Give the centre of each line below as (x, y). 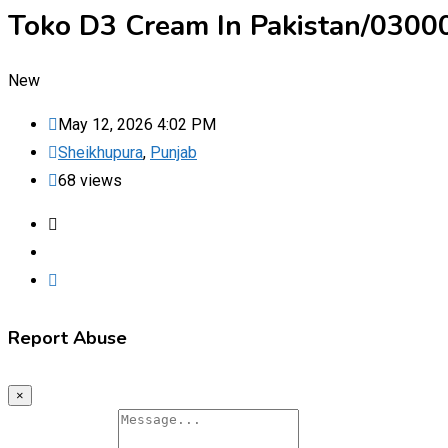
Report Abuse (67, 337)
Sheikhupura (100, 152)
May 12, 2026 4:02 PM (137, 124)
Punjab (173, 152)
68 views (90, 180)
